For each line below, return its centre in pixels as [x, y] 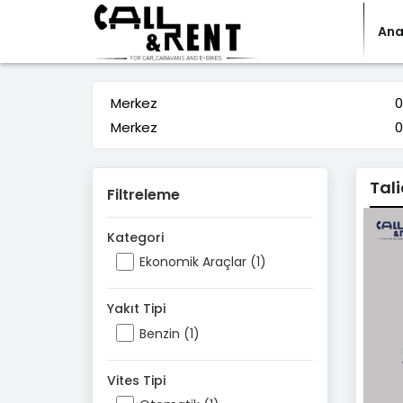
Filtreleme [143, 195]
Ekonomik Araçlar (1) [203, 262]
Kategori [135, 237]
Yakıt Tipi [136, 309]
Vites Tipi [136, 380]
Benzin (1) [170, 333]
